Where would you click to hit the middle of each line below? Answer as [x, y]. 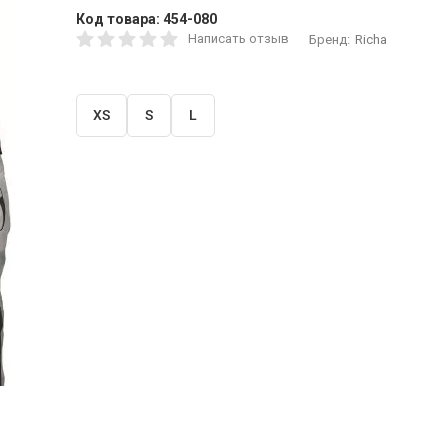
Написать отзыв [238, 38]
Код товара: [119, 19]
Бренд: [329, 39]
